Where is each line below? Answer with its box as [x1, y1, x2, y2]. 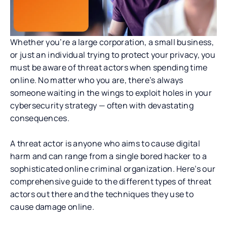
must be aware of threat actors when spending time [10, 61, 208, 73]
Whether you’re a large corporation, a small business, [10, 36, 214, 48]
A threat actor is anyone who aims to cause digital [10, 137, 200, 149]
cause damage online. [10, 201, 95, 212]
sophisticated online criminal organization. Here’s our [10, 163, 216, 174]
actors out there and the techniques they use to [10, 188, 194, 200]
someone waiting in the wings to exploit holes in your [10, 87, 212, 98]
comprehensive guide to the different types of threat [10, 175, 212, 187]
